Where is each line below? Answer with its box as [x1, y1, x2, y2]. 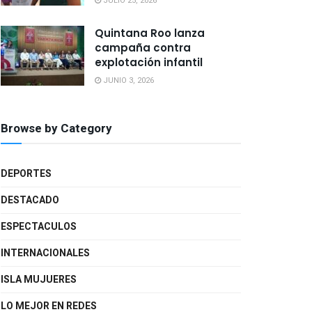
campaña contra [95, 40, 191, 55]
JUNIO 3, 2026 [101, 75, 154, 86]
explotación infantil [95, 55, 203, 70]
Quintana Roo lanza [95, 26, 205, 40]
